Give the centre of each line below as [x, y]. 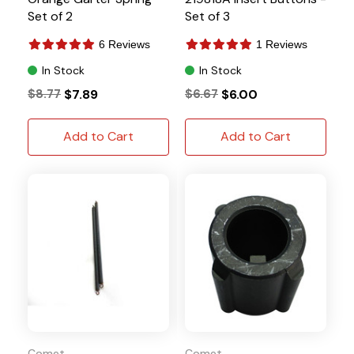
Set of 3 [207, 16]
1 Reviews [282, 44]
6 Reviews [124, 44]
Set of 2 [50, 16]
